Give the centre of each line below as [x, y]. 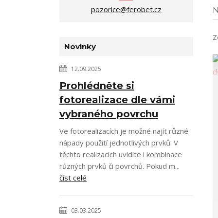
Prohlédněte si [97, 86]
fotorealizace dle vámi [117, 100]
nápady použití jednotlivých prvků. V [119, 143]
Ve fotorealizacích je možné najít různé [124, 131]
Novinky [80, 46]
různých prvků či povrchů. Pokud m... [119, 166]
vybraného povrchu [109, 114]
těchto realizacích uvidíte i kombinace [121, 154]
